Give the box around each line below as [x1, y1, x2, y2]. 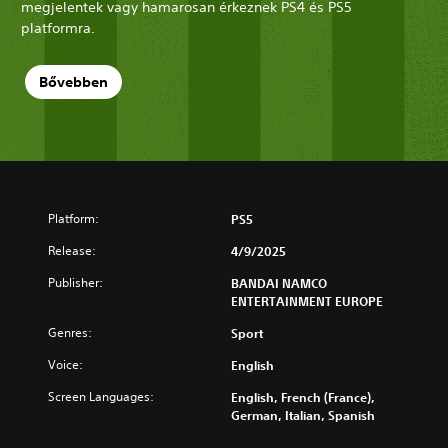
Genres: [48, 323, 92, 341]
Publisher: [48, 273, 103, 291]
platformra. [21, 18, 95, 37]
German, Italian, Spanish [231, 406, 375, 423]
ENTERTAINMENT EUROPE [231, 292, 383, 309]
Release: [48, 241, 96, 259]
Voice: [48, 355, 83, 373]
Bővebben [38, 73, 108, 92]
